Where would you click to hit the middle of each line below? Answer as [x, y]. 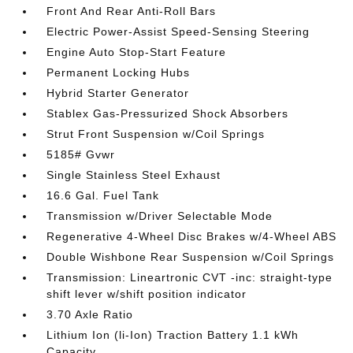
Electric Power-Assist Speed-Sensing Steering [178, 32]
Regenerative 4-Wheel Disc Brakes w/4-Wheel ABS [192, 236]
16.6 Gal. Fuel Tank [103, 195]
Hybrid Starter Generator [118, 93]
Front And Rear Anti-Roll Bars [132, 11]
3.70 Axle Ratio [90, 314]
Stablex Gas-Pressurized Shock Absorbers [168, 113]
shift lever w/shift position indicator [147, 294]
